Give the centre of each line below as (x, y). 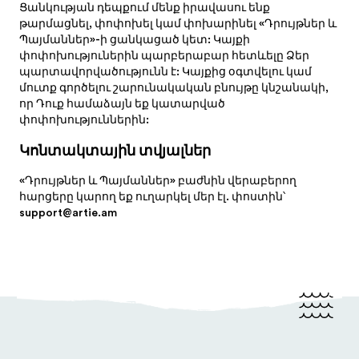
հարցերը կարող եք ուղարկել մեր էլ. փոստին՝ (152, 197)
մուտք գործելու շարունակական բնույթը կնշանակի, (173, 88)
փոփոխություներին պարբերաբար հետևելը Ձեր (164, 56)
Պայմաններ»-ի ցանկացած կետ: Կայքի (134, 40)
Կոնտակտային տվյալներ (115, 150)
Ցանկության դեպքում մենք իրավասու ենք (144, 8)
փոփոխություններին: (84, 120)
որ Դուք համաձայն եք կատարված (122, 104)
